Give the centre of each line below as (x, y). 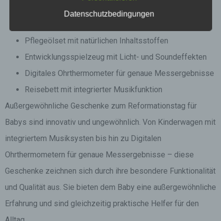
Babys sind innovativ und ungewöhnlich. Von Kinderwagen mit (110, 122)
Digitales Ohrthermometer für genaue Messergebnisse (119, 73)
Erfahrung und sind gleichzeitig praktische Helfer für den (102, 203)
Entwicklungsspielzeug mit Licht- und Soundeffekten (116, 57)
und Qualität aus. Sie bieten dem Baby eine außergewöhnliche (110, 187)
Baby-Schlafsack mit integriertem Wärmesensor (107, 24)
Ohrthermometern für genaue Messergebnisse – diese (99, 155)
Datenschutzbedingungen (109, 14)
